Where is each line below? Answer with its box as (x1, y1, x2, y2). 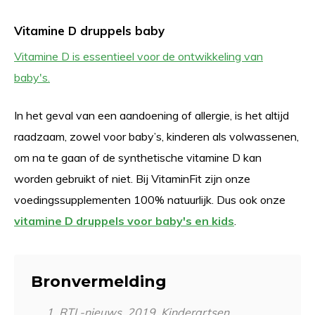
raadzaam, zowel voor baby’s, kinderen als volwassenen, (14, 129, 299, 143)
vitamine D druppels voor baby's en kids (14, 214, 234, 228)
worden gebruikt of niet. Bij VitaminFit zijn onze (14, 172, 250, 186)
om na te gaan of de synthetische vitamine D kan (14, 150, 262, 165)
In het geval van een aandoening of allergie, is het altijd (14, 108, 289, 122)
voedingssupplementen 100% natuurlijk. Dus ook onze (14, 193, 285, 207)
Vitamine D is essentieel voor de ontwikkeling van (14, 49, 263, 63)
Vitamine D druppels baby (14, 23, 165, 38)
